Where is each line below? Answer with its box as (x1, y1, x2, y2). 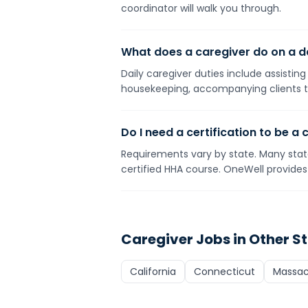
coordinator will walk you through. (121, 1, 281, 15)
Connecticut (194, 265, 255, 278)
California (130, 265, 176, 278)
